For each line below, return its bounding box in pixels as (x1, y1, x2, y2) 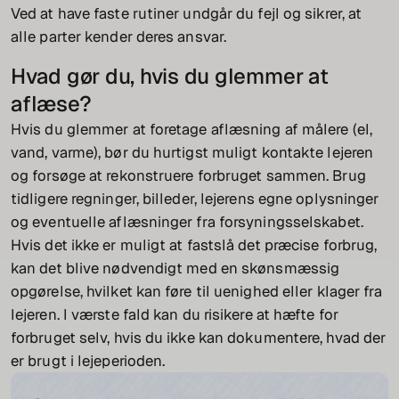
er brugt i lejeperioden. (11, 351, 166, 371)
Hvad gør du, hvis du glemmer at (11, 62, 329, 91)
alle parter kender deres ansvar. (11, 27, 227, 47)
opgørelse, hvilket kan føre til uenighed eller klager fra (11, 281, 383, 302)
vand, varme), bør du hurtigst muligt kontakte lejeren (11, 142, 374, 163)
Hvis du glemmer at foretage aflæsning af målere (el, (11, 119, 372, 140)
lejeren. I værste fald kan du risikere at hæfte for (11, 305, 338, 325)
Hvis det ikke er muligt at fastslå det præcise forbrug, (11, 235, 378, 256)
